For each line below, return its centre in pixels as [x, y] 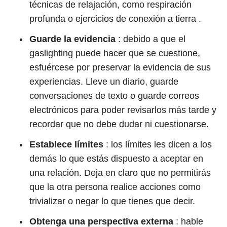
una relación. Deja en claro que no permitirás [120, 173]
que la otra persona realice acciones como [115, 187]
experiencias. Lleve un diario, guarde [104, 82]
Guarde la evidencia [72, 39]
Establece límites [66, 144]
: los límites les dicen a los [158, 144]
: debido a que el [150, 39]
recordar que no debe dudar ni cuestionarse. [119, 124]
